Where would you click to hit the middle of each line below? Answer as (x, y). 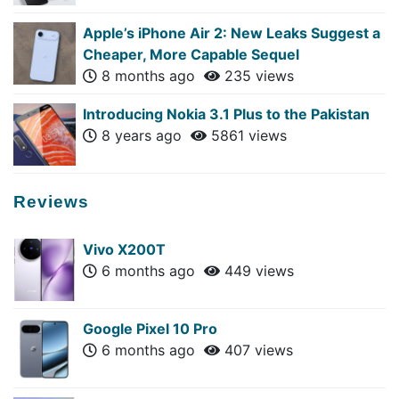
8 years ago (144, 135)
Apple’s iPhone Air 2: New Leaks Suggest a (232, 33)
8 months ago (151, 75)
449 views (257, 270)
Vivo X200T (124, 249)
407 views (256, 350)
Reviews (51, 201)
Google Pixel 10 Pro (150, 328)
